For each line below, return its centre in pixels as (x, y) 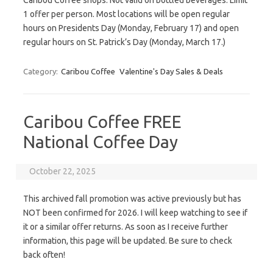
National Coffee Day (101, 142)
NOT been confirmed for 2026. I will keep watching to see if (135, 213)
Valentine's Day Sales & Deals (171, 71)
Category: (41, 71)
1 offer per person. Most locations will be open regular (126, 14)
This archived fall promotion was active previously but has (132, 199)
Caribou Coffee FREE (102, 122)
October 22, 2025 (63, 171)
